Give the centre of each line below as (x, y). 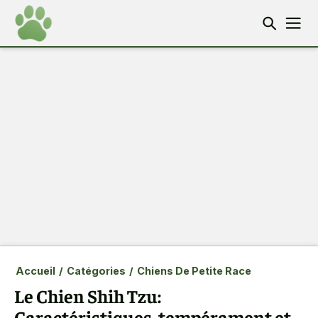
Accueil (35, 271)
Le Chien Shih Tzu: (88, 296)
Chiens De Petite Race (194, 271)
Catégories (96, 271)
